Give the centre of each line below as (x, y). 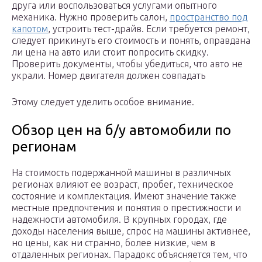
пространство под (208, 17)
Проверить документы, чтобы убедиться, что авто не (127, 64)
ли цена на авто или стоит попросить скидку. (110, 52)
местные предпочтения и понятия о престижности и (126, 208)
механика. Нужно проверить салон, (91, 17)
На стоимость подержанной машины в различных (121, 173)
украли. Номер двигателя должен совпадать (108, 76)
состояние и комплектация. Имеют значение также (124, 196)
